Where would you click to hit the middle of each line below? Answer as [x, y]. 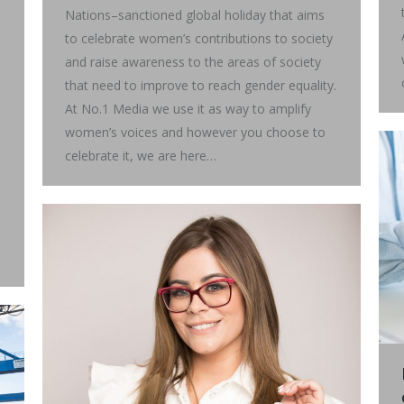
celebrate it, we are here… [141, 155]
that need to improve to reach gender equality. [201, 85]
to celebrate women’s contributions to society [199, 38]
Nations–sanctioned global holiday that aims [195, 14]
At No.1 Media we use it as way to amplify [188, 108]
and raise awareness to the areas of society [193, 61]
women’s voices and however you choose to [195, 132]
